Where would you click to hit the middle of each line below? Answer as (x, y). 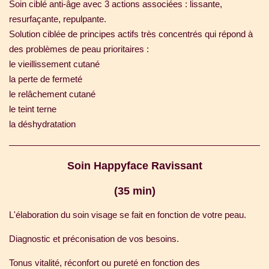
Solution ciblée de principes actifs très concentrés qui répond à (131, 34)
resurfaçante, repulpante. (58, 19)
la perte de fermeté (46, 79)
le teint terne (33, 109)
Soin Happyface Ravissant (134, 166)
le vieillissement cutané (54, 64)
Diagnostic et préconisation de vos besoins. (94, 239)
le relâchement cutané (52, 94)
